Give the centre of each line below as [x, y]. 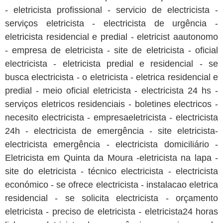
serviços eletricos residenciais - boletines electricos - [111, 104]
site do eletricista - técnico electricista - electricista [111, 171]
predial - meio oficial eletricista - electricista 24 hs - [111, 91]
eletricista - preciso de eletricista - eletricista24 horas [111, 212]
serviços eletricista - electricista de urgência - [111, 24]
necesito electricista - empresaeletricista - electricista [111, 118]
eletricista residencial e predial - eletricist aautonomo [111, 37]
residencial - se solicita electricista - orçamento [111, 198]
